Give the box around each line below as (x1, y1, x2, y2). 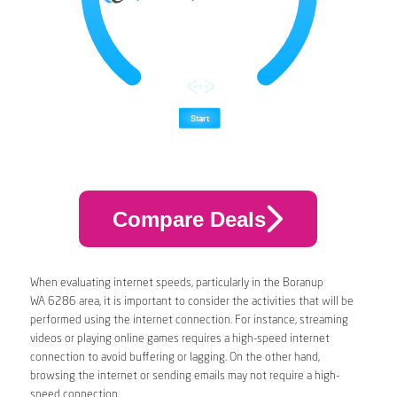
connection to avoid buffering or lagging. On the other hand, (29, 352, 320, 364)
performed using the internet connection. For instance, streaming (29, 315, 348, 327)
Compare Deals (112, 206, 266, 231)
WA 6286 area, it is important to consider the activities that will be (29, 296, 354, 308)
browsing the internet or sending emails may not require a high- (29, 370, 339, 383)
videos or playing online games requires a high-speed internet (29, 333, 330, 346)
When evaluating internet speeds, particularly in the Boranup (29, 277, 323, 290)
